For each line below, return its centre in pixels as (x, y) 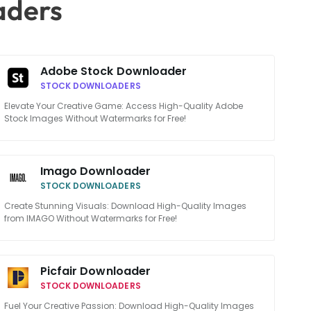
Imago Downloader (95, 171)
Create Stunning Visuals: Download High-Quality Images (125, 206)
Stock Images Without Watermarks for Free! (95, 118)
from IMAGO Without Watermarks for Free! (90, 218)
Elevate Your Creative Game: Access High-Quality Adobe (123, 106)
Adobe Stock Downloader (114, 71)
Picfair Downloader (95, 271)
